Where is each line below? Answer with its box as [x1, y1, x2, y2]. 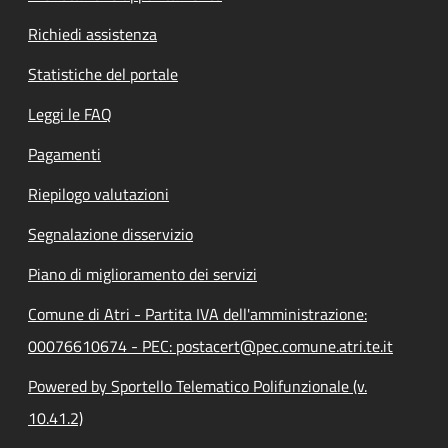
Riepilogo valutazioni [28, 181, 169, 206]
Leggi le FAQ [28, 101, 112, 126]
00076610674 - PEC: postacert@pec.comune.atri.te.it [28, 333, 393, 358]
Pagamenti [28, 141, 101, 166]
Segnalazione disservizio [28, 221, 193, 246]
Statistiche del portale [28, 61, 178, 86]
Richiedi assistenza [28, 21, 157, 46]
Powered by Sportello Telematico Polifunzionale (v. [28, 373, 367, 398]
